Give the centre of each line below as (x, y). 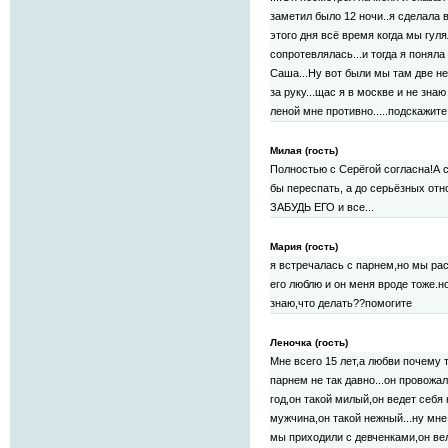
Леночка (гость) (309, 343)
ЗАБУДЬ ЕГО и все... (322, 207)
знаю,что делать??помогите (341, 303)
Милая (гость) (304, 151)
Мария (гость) (304, 247)
